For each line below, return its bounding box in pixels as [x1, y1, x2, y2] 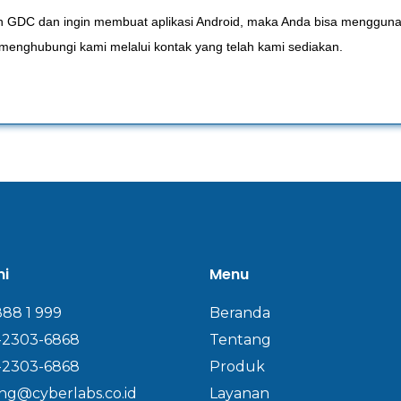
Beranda [209, 304, 270, 321]
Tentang [209, 331, 271, 348]
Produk [209, 358, 265, 375]
